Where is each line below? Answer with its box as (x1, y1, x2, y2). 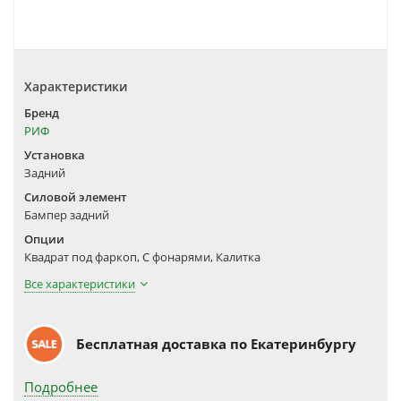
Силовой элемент (24, 188, 127, 205)
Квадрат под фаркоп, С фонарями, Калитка (24, 248, 260, 265)
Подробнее (24, 377, 98, 396)
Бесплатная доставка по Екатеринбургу (76, 334, 356, 353)
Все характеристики (24, 275, 135, 292)
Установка (24, 146, 85, 163)
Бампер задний (24, 206, 109, 223)
